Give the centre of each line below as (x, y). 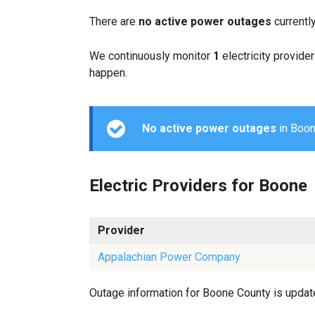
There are (114, 21)
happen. (108, 73)
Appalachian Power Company (169, 257)
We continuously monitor (151, 56)
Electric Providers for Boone (198, 186)
